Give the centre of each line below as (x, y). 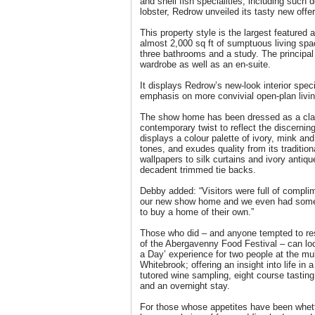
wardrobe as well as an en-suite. (205, 64)
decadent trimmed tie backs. (198, 170)
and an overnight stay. (185, 286)
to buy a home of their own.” (197, 212)
